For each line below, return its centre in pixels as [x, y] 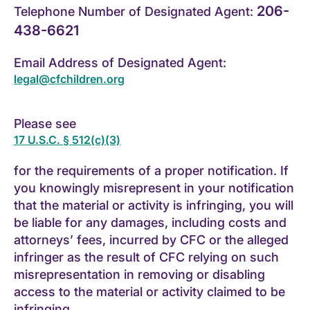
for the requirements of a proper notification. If [151, 170]
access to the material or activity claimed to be [149, 291]
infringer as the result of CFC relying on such [146, 257]
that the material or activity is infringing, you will [154, 205]
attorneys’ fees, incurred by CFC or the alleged [151, 239]
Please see [45, 123]
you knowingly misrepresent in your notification [154, 188]
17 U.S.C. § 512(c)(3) [67, 139]
